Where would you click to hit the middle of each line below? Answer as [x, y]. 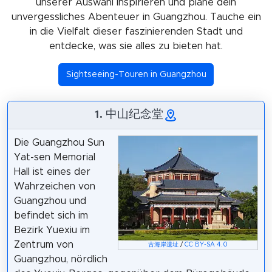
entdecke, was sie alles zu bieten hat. [136, 46]
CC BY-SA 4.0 [206, 244]
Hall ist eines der [52, 172]
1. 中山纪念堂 [129, 114]
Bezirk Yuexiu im [52, 230]
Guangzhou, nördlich [60, 259]
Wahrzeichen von [54, 186]
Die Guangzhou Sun [59, 142]
